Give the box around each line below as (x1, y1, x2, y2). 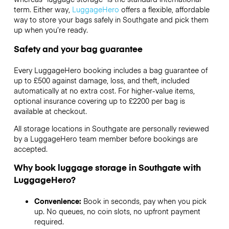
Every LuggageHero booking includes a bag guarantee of (13, 64, 208, 75)
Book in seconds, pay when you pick (83, 196, 207, 207)
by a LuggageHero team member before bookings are (13, 133, 198, 144)
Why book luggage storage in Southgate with (13, 161, 201, 174)
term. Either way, (13, 4, 72, 15)
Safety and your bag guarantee (13, 42, 143, 55)
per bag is (149, 95, 185, 106)
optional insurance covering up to (13, 95, 129, 106)
